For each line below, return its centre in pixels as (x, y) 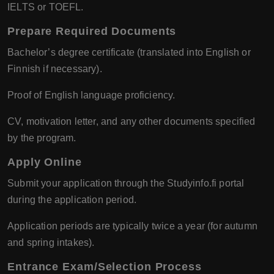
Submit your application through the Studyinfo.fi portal (126, 183)
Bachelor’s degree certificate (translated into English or (129, 53)
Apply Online (45, 162)
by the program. (42, 138)
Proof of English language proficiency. (91, 95)
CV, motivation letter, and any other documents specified (131, 122)
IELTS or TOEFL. (46, 7)
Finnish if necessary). (55, 69)
